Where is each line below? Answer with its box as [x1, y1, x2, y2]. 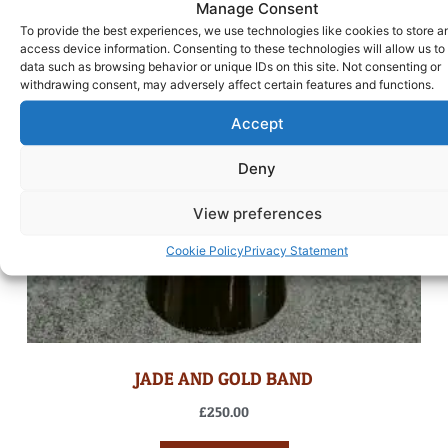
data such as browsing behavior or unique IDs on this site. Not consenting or [20, 58, 441, 74]
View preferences [192, 203, 322, 222]
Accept [230, 113, 284, 132]
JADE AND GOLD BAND [135, 367, 313, 389]
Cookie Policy [166, 242, 244, 258]
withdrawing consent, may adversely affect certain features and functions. [20, 76, 434, 92]
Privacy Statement [244, 242, 348, 258]
